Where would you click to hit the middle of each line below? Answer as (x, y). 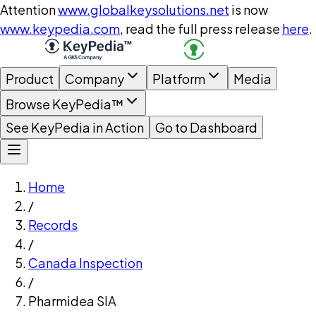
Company (95, 79)
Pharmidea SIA (72, 301)
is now (250, 10)
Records (53, 225)
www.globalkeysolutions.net (144, 10)
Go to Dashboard (206, 127)
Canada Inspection (85, 263)
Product (30, 79)
